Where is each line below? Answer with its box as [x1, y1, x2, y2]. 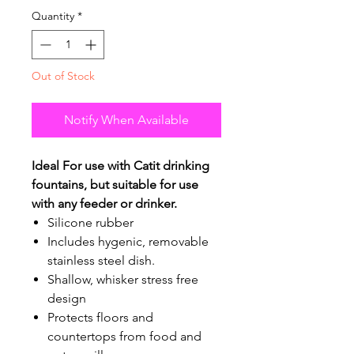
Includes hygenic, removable [47, 234, 209, 250]
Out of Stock [32, 69, 95, 84]
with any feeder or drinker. [32, 196, 177, 212]
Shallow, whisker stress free [47, 272, 198, 288]
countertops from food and [47, 329, 201, 345]
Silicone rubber [47, 215, 137, 231]
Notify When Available [64, 112, 189, 128]
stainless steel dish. [47, 253, 155, 269]
